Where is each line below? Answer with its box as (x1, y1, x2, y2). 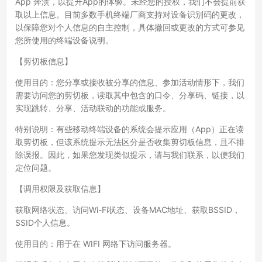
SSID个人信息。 (15, 218, 75, 227)
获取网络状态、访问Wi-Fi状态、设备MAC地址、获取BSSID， (15, 205, 240, 215)
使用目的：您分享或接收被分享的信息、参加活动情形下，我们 (15, 77, 244, 87)
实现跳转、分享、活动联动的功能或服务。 (15, 103, 171, 113)
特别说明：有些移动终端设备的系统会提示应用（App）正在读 (15, 124, 244, 134)
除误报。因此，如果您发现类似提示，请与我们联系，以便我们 (15, 150, 244, 160)
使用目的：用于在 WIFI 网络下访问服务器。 (15, 239, 176, 249)
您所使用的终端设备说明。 (15, 35, 113, 45)
